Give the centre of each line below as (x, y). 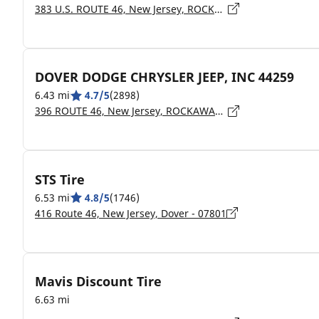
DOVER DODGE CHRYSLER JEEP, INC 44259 (164, 77)
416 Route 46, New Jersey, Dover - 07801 (131, 213)
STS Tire (60, 179)
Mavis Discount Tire (98, 281)
